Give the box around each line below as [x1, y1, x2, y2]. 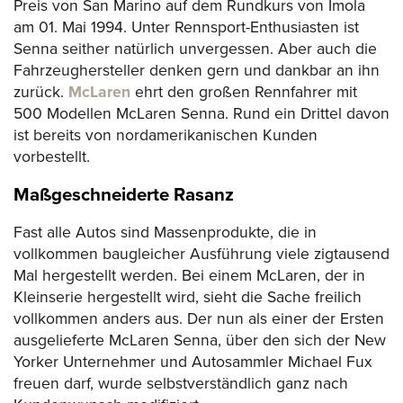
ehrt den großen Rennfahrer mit [130, 83, 357, 103]
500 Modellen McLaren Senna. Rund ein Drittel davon [13, 104, 390, 124]
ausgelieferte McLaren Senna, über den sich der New [13, 330, 386, 350]
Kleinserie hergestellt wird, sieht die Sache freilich [13, 287, 362, 307]
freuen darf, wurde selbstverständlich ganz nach [13, 373, 348, 393]
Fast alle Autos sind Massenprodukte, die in [13, 222, 317, 242]
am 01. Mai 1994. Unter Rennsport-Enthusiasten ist [13, 18, 359, 38]
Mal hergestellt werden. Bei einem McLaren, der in [13, 265, 365, 285]
